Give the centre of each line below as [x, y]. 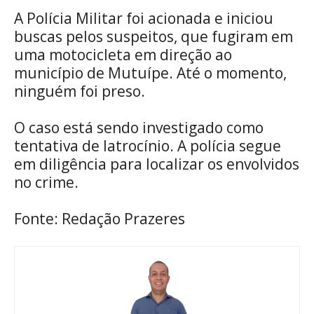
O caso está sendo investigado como [139, 128]
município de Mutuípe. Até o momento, [150, 73]
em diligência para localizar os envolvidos [157, 164]
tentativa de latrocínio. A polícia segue [148, 146]
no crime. [46, 183]
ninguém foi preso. [80, 91]
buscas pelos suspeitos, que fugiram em [153, 37]
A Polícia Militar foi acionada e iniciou [144, 19]
